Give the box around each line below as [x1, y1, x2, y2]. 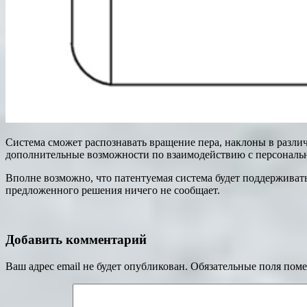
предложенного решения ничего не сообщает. [5, 184, 223, 196]
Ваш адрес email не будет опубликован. [5, 260, 188, 273]
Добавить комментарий [5, 232, 147, 247]
